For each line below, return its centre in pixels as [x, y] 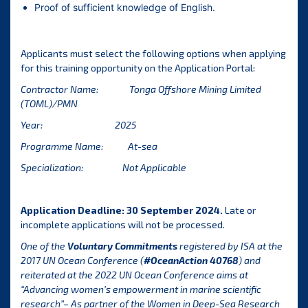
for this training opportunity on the [98, 68]
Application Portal [214, 68]
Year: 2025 [78, 125]
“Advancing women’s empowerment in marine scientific [141, 289]
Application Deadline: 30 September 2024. [122, 210]
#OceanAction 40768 [191, 261]
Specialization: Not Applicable [103, 168]
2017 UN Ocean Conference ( [82, 261]
